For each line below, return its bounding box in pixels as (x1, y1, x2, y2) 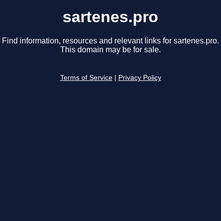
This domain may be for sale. (60, 45, 161, 54)
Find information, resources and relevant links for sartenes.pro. (2, 37, 219, 45)
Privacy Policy (118, 74, 161, 82)
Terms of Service (60, 74, 112, 82)
